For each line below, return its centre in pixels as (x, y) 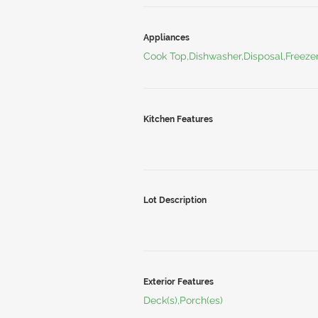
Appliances (166, 38)
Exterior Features (179, 282)
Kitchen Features (178, 119)
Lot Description (175, 200)
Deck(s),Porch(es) (183, 300)
